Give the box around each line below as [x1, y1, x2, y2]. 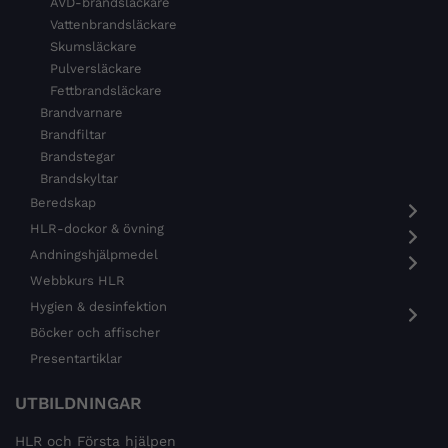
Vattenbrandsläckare [50, 16, 177, 32]
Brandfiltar [40, 126, 106, 142]
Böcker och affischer [30, 324, 160, 340]
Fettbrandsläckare [50, 82, 162, 98]
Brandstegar [40, 148, 115, 164]
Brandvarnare [40, 104, 123, 120]
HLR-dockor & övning [30, 220, 164, 236]
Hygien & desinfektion [30, 298, 167, 314]
